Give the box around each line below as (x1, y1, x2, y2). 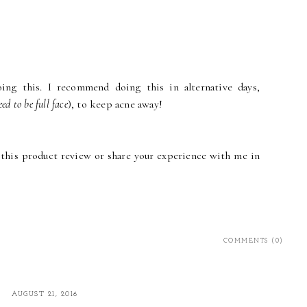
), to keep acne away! (67, 97, 163, 112)
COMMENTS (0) (223, 238, 284, 245)
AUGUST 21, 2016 (12, 291, 78, 299)
